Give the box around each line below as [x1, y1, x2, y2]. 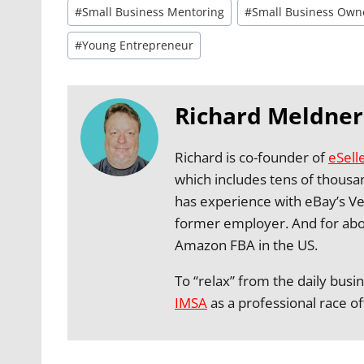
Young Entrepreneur [82, 37, 194, 54]
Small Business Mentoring [82, 4, 225, 20]
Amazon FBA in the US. [175, 235, 318, 254]
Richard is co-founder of [175, 147, 328, 167]
